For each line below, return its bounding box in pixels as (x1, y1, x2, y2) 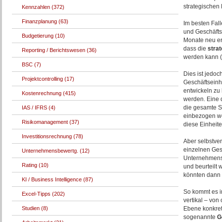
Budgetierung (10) (21, 33, 65, 39)
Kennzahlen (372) (21, 4, 64, 10)
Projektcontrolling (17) (21, 76, 74, 82)
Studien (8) (21, 205, 48, 211)
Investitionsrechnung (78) (21, 133, 83, 139)
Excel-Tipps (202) (21, 191, 65, 197)
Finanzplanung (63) (21, 18, 68, 24)
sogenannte (183, 214, 217, 221)
